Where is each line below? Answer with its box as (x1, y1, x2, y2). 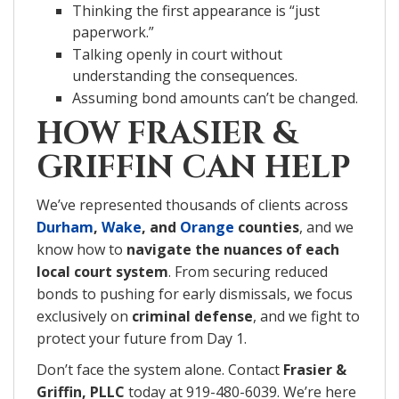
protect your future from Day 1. (37, 328, 247, 348)
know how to (37, 239, 126, 259)
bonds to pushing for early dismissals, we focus (37, 283, 353, 304)
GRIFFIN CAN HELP (37, 146, 350, 189)
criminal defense (132, 305, 253, 326)
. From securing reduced (168, 261, 328, 281)
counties (234, 216, 299, 237)
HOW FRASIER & (37, 112, 297, 155)
